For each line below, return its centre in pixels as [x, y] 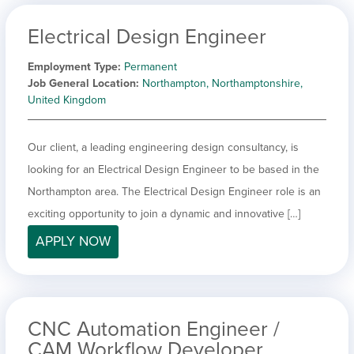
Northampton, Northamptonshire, [222, 83]
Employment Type [73, 66]
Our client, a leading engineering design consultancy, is [163, 147]
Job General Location [82, 83]
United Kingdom [67, 100]
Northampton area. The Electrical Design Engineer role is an [174, 191]
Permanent [151, 66]
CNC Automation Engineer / [154, 329]
